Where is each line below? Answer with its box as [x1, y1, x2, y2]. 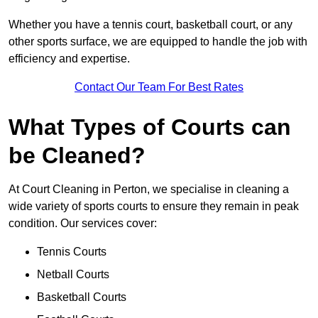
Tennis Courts [37, 246, 106, 258]
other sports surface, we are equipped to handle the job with [9, 35, 307, 48]
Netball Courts [37, 268, 109, 281]
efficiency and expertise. [9, 53, 130, 65]
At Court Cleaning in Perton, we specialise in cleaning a [9, 183, 289, 196]
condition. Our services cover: [9, 217, 157, 230]
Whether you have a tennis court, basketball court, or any [9, 18, 292, 31]
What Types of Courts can [9, 114, 291, 141]
